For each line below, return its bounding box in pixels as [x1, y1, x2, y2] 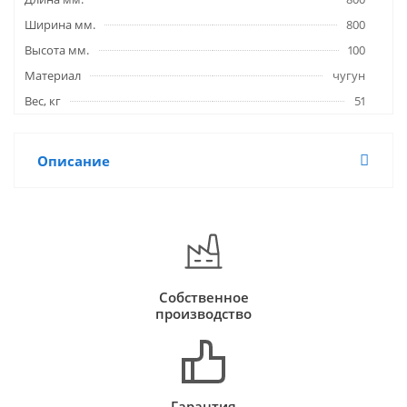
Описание [37, 152, 110, 170]
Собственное [158, 288, 249, 306]
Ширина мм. [25, 16, 95, 33]
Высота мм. [25, 42, 89, 58]
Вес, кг [25, 93, 61, 109]
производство [155, 304, 252, 323]
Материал [25, 67, 81, 84]
